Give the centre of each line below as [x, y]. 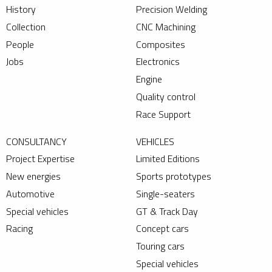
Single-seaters [165, 193]
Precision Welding [172, 9]
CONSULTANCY [36, 141]
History [21, 9]
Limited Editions [168, 159]
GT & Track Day [167, 211]
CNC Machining [166, 26]
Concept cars [162, 229]
